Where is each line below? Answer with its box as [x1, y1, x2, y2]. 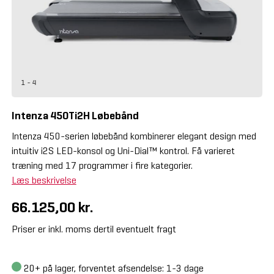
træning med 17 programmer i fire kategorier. [11, 159, 193, 171]
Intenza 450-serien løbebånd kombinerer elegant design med [11, 130, 256, 142]
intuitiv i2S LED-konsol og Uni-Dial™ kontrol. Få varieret [11, 144, 235, 157]
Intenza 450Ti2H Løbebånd [11, 108, 139, 122]
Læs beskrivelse [11, 174, 76, 186]
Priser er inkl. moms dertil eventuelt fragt [11, 223, 176, 235]
